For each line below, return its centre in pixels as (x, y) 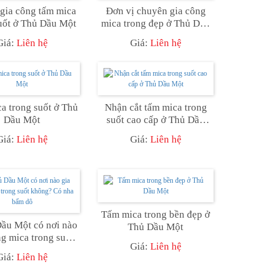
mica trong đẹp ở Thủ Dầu (156, 23)
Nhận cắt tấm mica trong (156, 107)
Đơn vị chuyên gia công (156, 11)
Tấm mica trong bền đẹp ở (156, 214)
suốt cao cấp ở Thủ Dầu (156, 119)
